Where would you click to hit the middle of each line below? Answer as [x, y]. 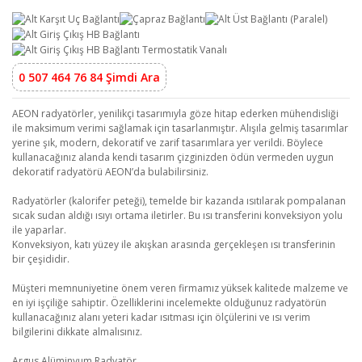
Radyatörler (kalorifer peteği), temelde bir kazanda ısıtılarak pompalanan [179, 200]
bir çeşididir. [41, 259]
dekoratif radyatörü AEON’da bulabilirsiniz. [110, 171]
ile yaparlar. [39, 229]
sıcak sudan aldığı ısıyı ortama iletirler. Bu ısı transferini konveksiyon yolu [177, 215]
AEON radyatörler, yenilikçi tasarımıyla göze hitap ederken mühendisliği [175, 113]
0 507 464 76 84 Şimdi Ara [89, 77]
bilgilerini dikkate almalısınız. [77, 331]
